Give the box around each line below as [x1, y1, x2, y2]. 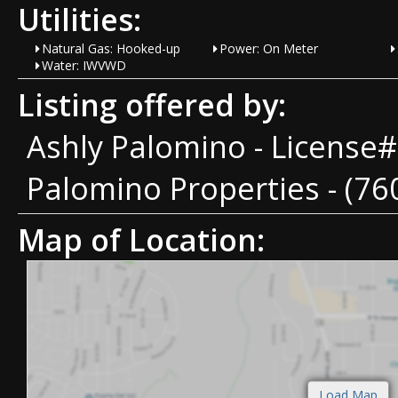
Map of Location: [18, 219, 265, 260]
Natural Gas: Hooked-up [42, 40, 180, 57]
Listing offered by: [18, 84, 286, 125]
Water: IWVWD [42, 57, 126, 74]
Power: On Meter [219, 40, 318, 57]
